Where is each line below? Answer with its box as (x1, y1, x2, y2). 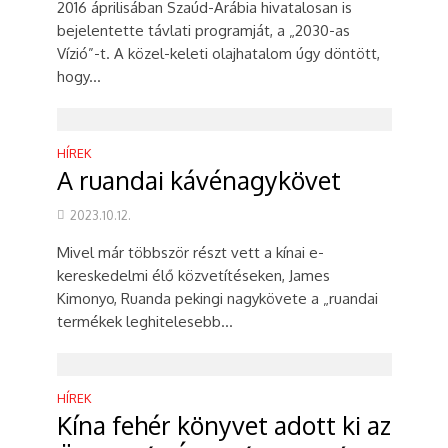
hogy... (56, 67, 101, 86)
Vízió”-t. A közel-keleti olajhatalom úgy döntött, (56, 44, 380, 63)
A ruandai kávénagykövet (56, 164, 341, 196)
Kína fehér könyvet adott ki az (56, 409, 391, 441)
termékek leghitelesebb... (56, 312, 233, 331)
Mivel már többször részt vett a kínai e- (56, 243, 324, 262)
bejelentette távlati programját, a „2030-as (56, 21, 350, 40)
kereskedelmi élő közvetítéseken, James (56, 266, 330, 285)
